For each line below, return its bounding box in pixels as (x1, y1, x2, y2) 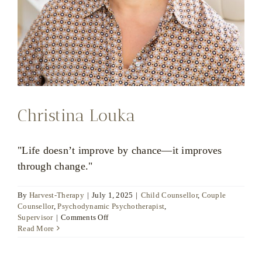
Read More (18, 223, 54, 233)
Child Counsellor (140, 190, 198, 199)
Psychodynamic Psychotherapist (57, 201, 165, 211)
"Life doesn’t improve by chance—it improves (18, 144, 222, 156)
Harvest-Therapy (29, 190, 84, 199)
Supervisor (18, 212, 53, 222)
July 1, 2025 (92, 190, 133, 199)
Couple (201, 190, 226, 199)
